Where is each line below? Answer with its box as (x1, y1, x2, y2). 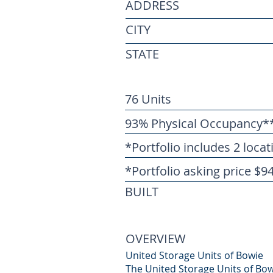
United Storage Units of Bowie (126, 249, 263, 262)
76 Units (125, 91, 171, 107)
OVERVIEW (126, 230, 186, 247)
